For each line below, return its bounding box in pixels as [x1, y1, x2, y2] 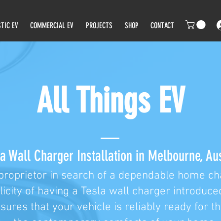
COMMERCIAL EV [30, 21, 74, 30]
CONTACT [150, 21, 175, 30]
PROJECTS [85, 21, 112, 30]
